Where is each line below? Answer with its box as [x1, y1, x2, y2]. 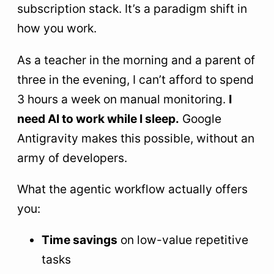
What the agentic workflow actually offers [17, 181, 248, 196]
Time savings [42, 232, 117, 247]
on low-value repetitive [117, 232, 248, 247]
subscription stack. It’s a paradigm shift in [17, 1, 247, 17]
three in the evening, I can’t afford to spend [17, 72, 254, 87]
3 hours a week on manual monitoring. [17, 91, 229, 106]
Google [179, 111, 221, 126]
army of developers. [17, 150, 127, 165]
